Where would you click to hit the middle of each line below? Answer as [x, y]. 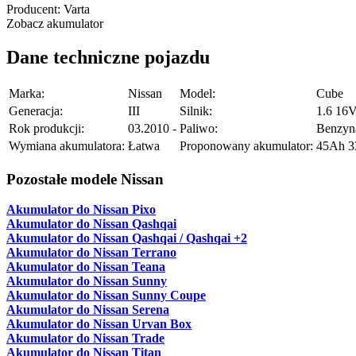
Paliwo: [199, 129]
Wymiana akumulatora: [67, 146]
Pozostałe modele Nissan [85, 179]
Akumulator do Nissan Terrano [91, 253]
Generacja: [36, 111]
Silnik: [196, 111]
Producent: [33, 10]
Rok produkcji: [46, 129]
